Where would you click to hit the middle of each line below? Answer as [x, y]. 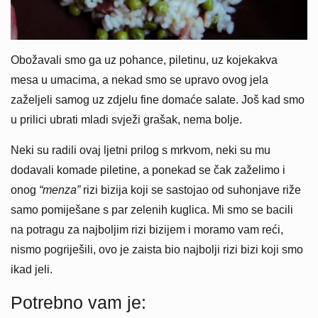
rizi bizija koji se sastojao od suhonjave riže [191, 190]
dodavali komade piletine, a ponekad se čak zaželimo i [148, 170]
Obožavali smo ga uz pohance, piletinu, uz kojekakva [144, 60]
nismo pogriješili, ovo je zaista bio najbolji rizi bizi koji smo [157, 249]
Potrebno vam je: [78, 302]
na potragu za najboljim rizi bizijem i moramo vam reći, [147, 229]
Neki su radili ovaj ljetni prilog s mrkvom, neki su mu [141, 150]
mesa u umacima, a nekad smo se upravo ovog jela [139, 79]
